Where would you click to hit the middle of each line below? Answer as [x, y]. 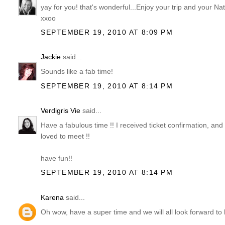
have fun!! [57, 158]
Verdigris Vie [61, 111]
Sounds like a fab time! [77, 72]
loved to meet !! [66, 136]
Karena [52, 198]
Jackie [51, 57]
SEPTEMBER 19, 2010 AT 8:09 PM [107, 32]
